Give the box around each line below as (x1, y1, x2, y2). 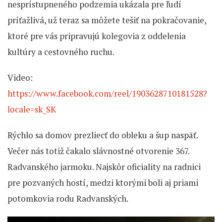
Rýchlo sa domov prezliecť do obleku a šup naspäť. (7, 129, 198, 141)
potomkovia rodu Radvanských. (7, 192, 128, 204)
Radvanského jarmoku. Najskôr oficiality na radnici (7, 161, 201, 172)
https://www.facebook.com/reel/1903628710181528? (7, 87, 207, 99)
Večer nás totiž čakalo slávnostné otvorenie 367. (7, 145, 189, 157)
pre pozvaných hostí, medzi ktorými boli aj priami (7, 176, 198, 188)
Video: (7, 71, 33, 83)
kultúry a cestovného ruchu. (7, 46, 114, 57)
